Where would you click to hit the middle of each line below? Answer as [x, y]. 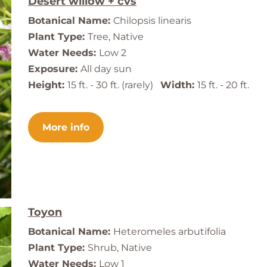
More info [66, 128]
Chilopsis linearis [152, 21]
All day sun [106, 69]
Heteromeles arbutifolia [170, 232]
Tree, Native [116, 37]
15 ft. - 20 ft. [223, 85]
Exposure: [54, 69]
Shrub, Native [120, 248]
